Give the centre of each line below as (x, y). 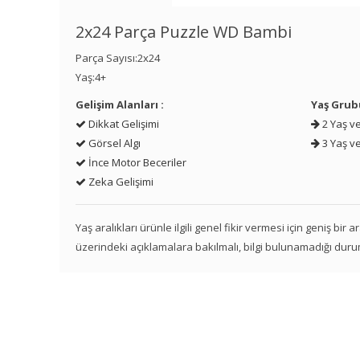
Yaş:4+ (91, 78)
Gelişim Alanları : (120, 105)
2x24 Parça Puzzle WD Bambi (184, 32)
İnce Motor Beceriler (137, 163)
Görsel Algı (114, 143)
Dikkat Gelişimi (123, 124)
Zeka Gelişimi (120, 182)
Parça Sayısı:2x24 (118, 58)
